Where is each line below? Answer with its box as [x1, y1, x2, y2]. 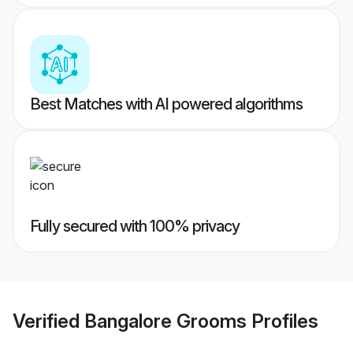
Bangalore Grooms [84, 309, 247, 333]
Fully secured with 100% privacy [30, 217, 240, 236]
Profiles [247, 309, 318, 333]
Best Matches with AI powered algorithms [30, 95, 303, 114]
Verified [13, 309, 84, 333]
